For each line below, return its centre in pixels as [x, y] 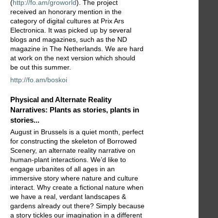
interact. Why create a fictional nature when [77, 187]
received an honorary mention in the [66, 11]
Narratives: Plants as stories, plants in [75, 110]
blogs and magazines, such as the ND [69, 39]
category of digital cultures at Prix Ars [67, 21]
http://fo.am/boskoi [39, 80]
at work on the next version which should [73, 58]
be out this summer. [41, 67]
